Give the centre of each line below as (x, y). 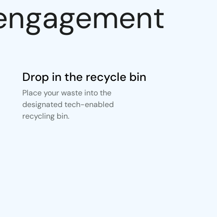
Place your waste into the (67, 93)
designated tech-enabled (68, 104)
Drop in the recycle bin (84, 77)
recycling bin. (46, 116)
